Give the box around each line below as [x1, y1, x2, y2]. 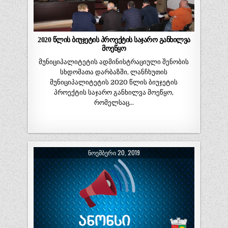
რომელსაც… [94, 99, 134, 107]
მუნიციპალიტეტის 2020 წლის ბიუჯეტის [50, 78, 178, 87]
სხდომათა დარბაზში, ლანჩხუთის [60, 68, 168, 76]
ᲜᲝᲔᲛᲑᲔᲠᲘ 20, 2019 [88, 148, 140, 157]
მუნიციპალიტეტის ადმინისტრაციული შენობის [39, 58, 189, 66]
